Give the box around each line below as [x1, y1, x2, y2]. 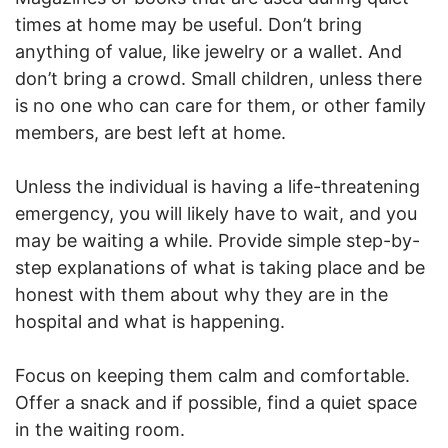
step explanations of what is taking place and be [15, 257, 425, 279]
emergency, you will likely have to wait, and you [15, 203, 417, 225]
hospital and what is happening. [15, 311, 285, 333]
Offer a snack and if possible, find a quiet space [15, 392, 417, 414]
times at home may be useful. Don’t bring [15, 14, 362, 36]
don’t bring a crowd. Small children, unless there [15, 68, 422, 90]
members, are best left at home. [15, 122, 286, 144]
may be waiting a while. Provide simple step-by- [15, 230, 420, 252]
